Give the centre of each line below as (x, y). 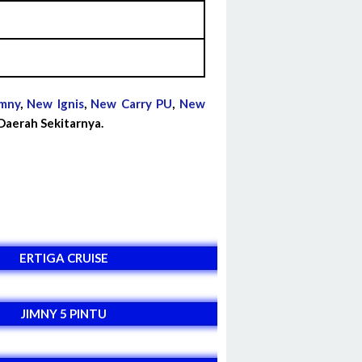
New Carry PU (132, 103)
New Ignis (55, 103)
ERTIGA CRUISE (63, 257)
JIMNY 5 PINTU (63, 313)
